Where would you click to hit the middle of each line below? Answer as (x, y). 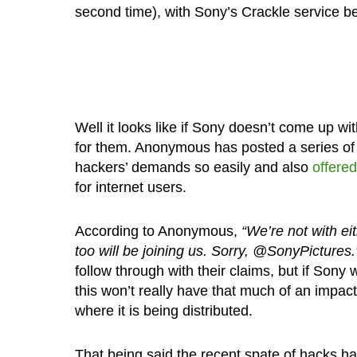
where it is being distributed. (163, 311)
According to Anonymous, (158, 231)
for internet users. (130, 188)
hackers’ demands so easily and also (193, 168)
